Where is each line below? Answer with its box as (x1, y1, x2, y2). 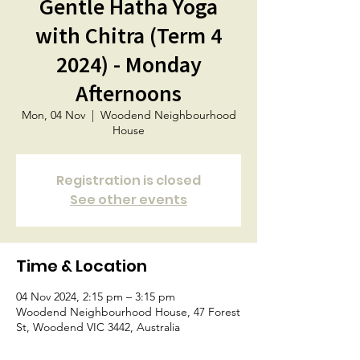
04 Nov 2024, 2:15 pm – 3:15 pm (16, 289, 175, 304)
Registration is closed (56, 171, 201, 190)
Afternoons (76, 79, 182, 108)
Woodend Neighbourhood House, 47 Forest (16, 305, 240, 319)
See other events (70, 190, 187, 209)
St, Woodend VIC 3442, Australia (16, 320, 180, 334)
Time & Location (16, 255, 147, 277)
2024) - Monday (55, 50, 202, 79)
